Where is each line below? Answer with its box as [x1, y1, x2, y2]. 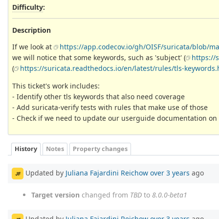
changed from [80, 190, 130, 200]
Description [12, 25, 51, 35]
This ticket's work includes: [12, 81, 100, 90]
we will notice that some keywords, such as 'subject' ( [12, 52, 186, 62]
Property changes [73, 145, 128, 153]
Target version [31, 190, 80, 200]
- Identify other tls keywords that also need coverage [12, 91, 185, 101]
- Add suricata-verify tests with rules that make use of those [12, 102, 208, 112]
